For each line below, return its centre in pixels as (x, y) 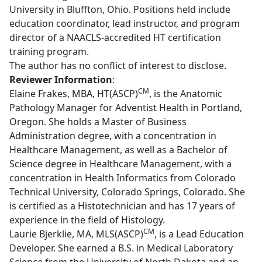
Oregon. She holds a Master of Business (98, 121)
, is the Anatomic (186, 93)
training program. (49, 51)
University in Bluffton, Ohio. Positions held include (120, 9)
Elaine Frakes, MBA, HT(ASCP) (74, 93)
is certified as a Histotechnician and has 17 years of (122, 206)
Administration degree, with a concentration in (113, 135)
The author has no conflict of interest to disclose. (118, 65)
